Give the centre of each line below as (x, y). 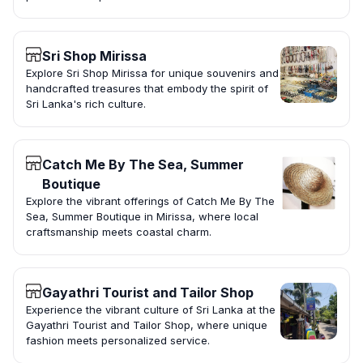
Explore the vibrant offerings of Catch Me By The (150, 201)
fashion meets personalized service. (118, 341)
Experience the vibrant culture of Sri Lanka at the (151, 310)
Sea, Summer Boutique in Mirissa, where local (142, 217)
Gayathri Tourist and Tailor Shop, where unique (147, 325)
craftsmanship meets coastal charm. (119, 232)
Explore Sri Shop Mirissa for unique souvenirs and (152, 73)
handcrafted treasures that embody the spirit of (147, 89)
